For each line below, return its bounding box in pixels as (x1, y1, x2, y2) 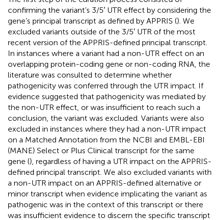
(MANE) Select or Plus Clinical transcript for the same (8, 145, 194, 155)
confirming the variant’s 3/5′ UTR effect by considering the (8, 5, 211, 15)
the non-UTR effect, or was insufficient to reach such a (8, 102, 200, 112)
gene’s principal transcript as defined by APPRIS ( (8, 16, 177, 26)
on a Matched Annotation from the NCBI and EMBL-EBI (8, 135, 205, 144)
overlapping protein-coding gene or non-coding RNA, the (8, 59, 210, 69)
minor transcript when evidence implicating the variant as (8, 189, 207, 198)
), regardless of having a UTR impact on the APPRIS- (29, 156, 212, 166)
